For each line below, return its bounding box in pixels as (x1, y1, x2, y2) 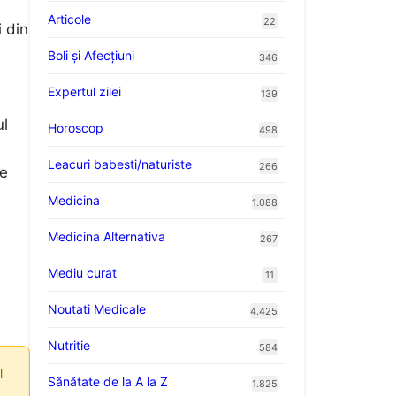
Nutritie (48, 337, 90, 353)
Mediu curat (48, 264, 117, 280)
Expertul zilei (48, 83, 121, 99)
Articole (48, 11, 91, 27)
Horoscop (48, 119, 103, 135)
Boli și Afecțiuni (48, 47, 134, 63)
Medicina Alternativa (48, 228, 165, 244)
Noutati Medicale (48, 301, 146, 316)
